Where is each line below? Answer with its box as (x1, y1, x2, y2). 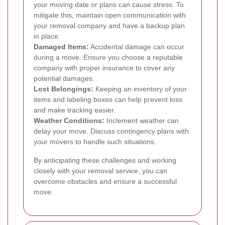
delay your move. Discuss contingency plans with (34, 127, 189, 136)
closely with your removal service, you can (34, 167, 167, 175)
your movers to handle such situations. (34, 138, 156, 146)
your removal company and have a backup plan (34, 22, 185, 30)
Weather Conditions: (34, 117, 104, 125)
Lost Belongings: (34, 85, 93, 93)
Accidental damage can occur (89, 43, 184, 51)
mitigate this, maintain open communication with (34, 11, 186, 20)
